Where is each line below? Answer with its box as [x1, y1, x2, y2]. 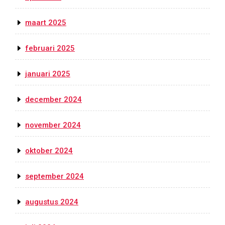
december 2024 [25, 95, 82, 104]
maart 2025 [25, 18, 66, 28]
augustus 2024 [25, 197, 78, 207]
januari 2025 [25, 69, 70, 79]
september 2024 [25, 172, 84, 181]
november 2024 [25, 121, 81, 130]
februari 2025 [25, 44, 75, 53]
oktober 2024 [25, 146, 73, 156]
